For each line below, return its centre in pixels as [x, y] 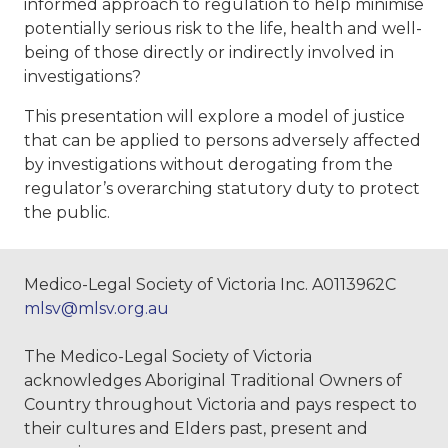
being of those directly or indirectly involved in [209, 53]
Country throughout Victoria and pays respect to [220, 405]
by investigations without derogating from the [208, 165]
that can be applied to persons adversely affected [222, 141]
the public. [67, 213]
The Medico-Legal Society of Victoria [168, 357]
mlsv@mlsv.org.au [96, 309]
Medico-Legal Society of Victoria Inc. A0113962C [210, 285]
